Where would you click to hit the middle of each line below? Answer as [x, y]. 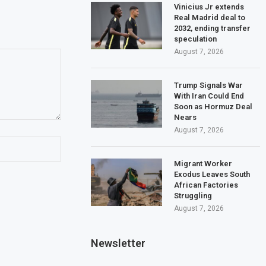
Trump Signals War [209, 85]
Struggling [193, 195]
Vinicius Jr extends [209, 7]
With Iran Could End [209, 96]
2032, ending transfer [213, 28]
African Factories [206, 185]
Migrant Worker [203, 163]
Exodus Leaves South [212, 174]
